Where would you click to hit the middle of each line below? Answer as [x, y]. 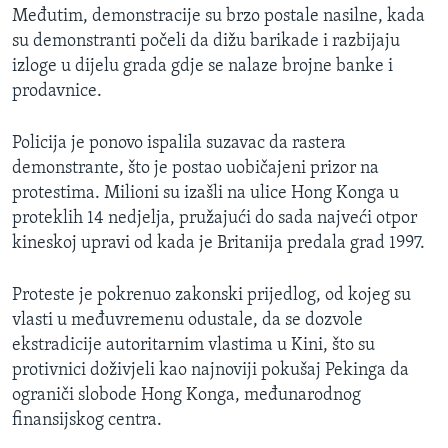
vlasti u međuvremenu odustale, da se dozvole [187, 321]
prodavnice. [57, 92]
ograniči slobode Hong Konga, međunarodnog [186, 396]
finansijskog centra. [87, 421]
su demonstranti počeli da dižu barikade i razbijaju [206, 42]
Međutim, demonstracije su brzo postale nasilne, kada [218, 17]
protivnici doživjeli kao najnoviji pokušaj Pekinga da [210, 371]
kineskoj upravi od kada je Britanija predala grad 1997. [218, 244]
